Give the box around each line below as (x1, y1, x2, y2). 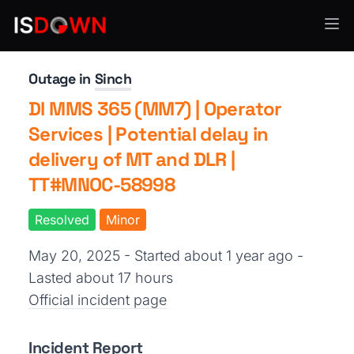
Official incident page (28, 292, 167, 308)
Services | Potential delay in (28, 122, 269, 146)
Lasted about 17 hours (28, 269, 173, 286)
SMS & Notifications (28, 26, 134, 40)
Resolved (35, 212, 89, 228)
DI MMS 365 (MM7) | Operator (28, 96, 282, 121)
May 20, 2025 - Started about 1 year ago (28, 247, 297, 264)
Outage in (28, 70, 95, 88)
